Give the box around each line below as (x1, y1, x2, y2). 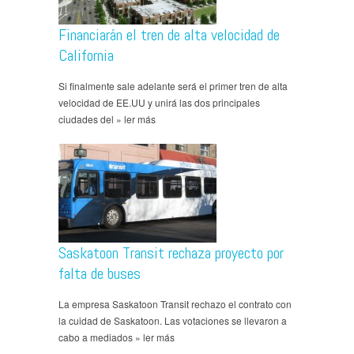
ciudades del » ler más (58, 112, 156, 126)
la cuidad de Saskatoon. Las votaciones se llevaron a (58, 314, 287, 328)
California (58, 45, 114, 66)
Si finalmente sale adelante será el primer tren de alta (58, 79, 288, 93)
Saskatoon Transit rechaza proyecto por (58, 243, 284, 264)
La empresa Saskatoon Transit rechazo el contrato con (58, 297, 292, 311)
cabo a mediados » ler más (58, 330, 175, 345)
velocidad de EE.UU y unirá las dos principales (58, 96, 260, 110)
